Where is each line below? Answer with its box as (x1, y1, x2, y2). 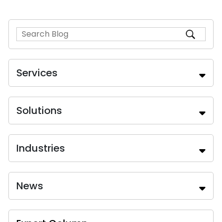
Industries (16, 141, 65, 155)
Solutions (16, 104, 62, 117)
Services (16, 66, 57, 80)
